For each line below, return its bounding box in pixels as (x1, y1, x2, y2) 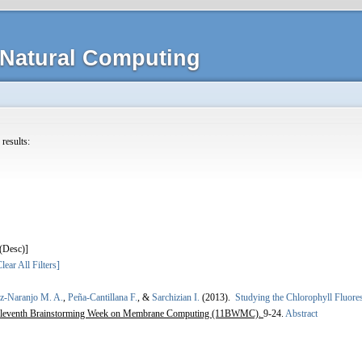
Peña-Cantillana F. (68, 291, 137, 303)
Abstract (284, 307, 318, 319)
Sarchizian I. (152, 291, 200, 303)
